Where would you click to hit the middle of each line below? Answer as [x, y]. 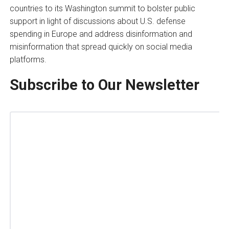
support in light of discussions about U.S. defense [97, 21]
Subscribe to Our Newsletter [104, 85]
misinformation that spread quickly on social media [101, 47]
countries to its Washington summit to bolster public [102, 8]
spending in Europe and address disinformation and [101, 34]
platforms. [28, 59]
